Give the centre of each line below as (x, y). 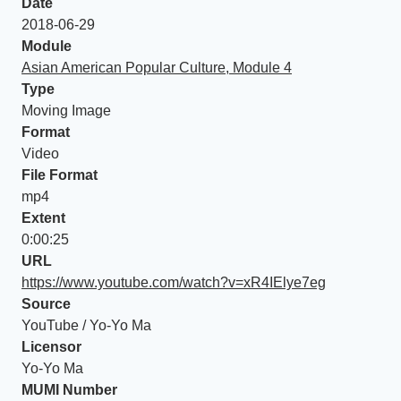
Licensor (51, 347)
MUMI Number (69, 390)
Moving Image (66, 111)
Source (46, 304)
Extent (43, 218)
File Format (60, 175)
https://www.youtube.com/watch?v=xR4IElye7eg (174, 282)
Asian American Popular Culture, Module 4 (157, 68)
